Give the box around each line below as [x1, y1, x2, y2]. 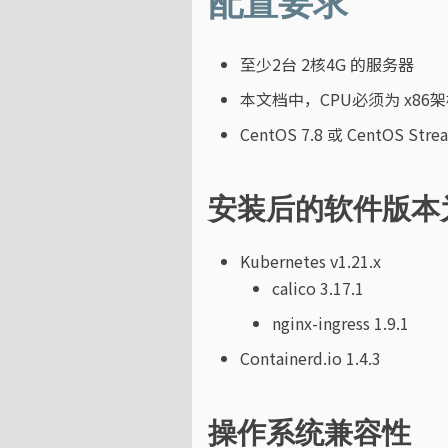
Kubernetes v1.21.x [240, 248, 381, 273]
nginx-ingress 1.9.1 [272, 310, 409, 335]
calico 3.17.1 [272, 275, 364, 300]
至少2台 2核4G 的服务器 [240, 52, 414, 77]
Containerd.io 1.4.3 [240, 345, 381, 370]
